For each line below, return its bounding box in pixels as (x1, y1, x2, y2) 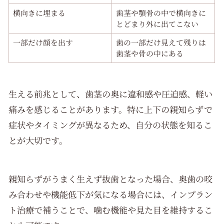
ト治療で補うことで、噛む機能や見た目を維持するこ (8, 203, 213, 216)
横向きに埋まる (12, 7, 65, 18)
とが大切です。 (8, 134, 68, 147)
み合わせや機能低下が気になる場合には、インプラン (8, 187, 213, 200)
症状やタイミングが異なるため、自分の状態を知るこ (8, 118, 212, 131)
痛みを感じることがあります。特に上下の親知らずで (8, 103, 213, 116)
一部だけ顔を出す (12, 37, 73, 48)
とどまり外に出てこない (115, 18, 198, 29)
